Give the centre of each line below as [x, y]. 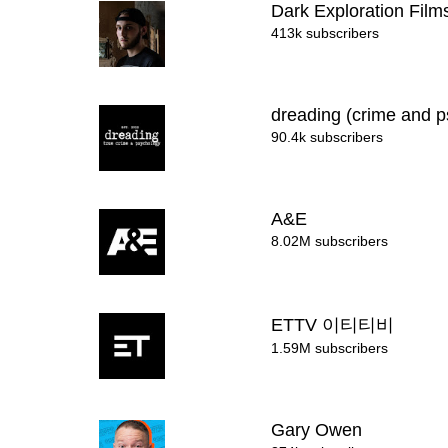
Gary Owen [319, 430]
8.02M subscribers [330, 241]
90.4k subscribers [327, 137]
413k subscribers [325, 33]
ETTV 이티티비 [335, 325]
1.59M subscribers [330, 348]
